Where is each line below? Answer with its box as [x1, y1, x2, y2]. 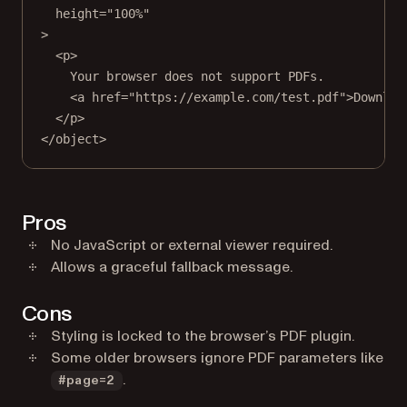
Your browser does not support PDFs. [70, 69, 324, 84]
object [55, 132, 99, 146]
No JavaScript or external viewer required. [51, 235, 333, 255]
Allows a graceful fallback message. [51, 257, 293, 277]
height [55, 6, 99, 21]
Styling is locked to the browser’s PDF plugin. [51, 326, 354, 346]
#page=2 [58, 374, 115, 387]
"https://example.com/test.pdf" [128, 90, 346, 104]
